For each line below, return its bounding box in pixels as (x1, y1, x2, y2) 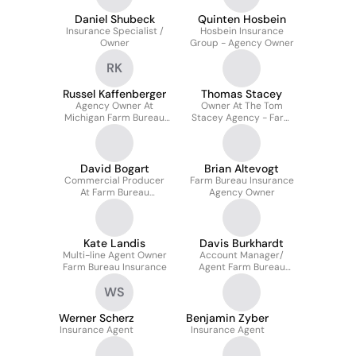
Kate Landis (83, 236, 145, 250)
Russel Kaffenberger (63, 87, 166, 101)
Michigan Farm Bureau (64, 111, 164, 124)
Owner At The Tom (200, 99, 283, 112)
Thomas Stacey (201, 87, 282, 101)
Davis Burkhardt (199, 236, 284, 250)
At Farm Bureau (79, 186, 149, 199)
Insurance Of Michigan (64, 198, 164, 211)
